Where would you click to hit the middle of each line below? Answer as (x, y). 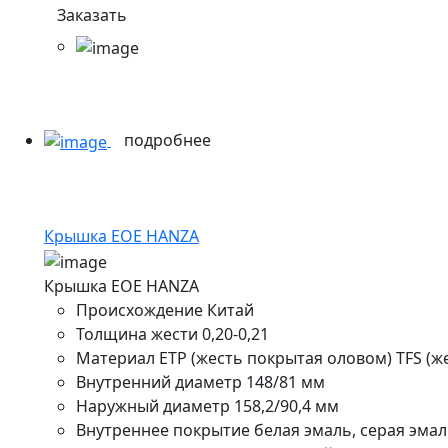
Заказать (92, 15)
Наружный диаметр (153, 405)
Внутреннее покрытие (163, 429)
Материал (115, 357)
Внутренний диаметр (159, 381)
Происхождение (139, 309)
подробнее (169, 140)
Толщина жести (137, 333)
